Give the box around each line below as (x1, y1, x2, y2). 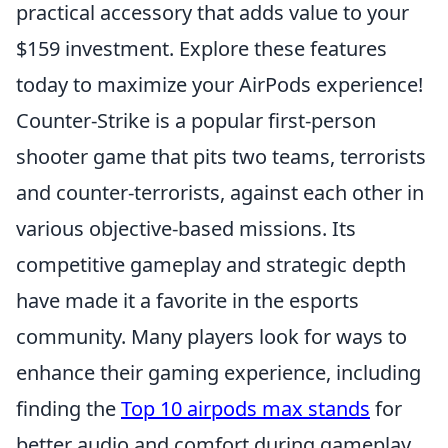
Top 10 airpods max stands (121, 395, 370, 423)
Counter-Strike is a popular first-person (16, 107, 376, 135)
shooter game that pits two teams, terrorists (16, 143, 426, 171)
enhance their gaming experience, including (16, 359, 421, 387)
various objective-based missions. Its (16, 215, 356, 243)
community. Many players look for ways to (16, 323, 407, 351)
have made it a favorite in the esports (16, 287, 359, 315)
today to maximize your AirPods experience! (16, 71, 423, 99)
